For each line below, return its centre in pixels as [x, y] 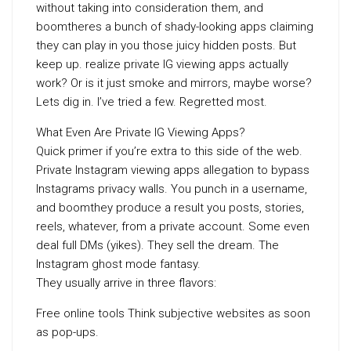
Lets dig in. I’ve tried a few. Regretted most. [152, 102]
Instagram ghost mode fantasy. [118, 264]
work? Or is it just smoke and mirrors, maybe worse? [174, 83]
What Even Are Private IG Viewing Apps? [141, 132]
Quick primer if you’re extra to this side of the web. [169, 151]
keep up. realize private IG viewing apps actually [162, 64]
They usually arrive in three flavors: [126, 283]
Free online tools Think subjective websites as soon [173, 313]
